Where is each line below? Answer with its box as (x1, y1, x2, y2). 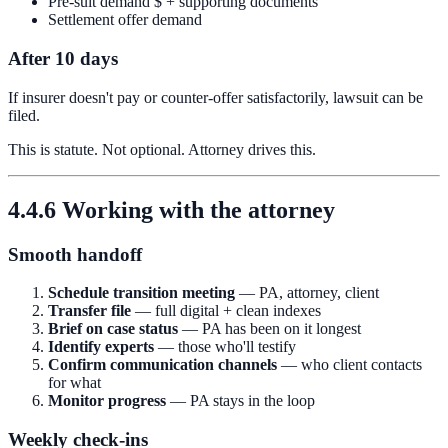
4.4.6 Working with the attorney (8, 196, 335, 223)
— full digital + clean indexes (131, 302, 321, 320)
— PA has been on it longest (178, 320, 361, 338)
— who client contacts (277, 356, 422, 374)
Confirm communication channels (48, 356, 277, 374)
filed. (8, 106, 40, 124)
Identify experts (48, 338, 154, 356)
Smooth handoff (8, 243, 142, 265)
